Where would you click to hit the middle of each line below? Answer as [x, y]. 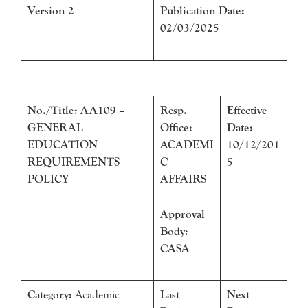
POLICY [48, 179]
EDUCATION [62, 145]
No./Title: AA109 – [76, 110]
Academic [97, 295]
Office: [176, 128]
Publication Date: [202, 11]
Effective [246, 110]
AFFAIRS [183, 179]
